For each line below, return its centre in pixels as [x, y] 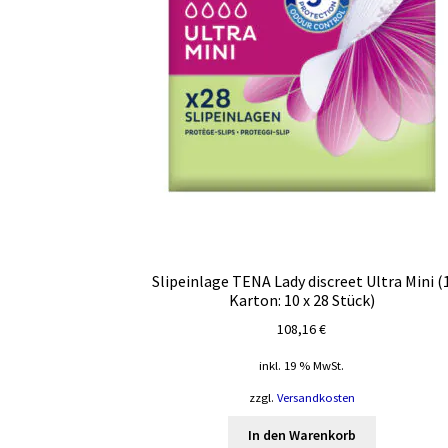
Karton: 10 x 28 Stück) [301, 299]
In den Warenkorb [301, 435]
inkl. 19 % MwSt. [302, 366]
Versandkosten [315, 397]
